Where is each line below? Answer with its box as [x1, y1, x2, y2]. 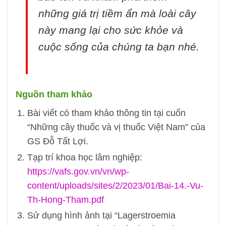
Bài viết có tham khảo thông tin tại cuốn [27, 108, 186, 119]
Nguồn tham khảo [15, 89, 92, 100]
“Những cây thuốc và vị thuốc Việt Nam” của [27, 122, 205, 133]
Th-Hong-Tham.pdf [27, 194, 104, 205]
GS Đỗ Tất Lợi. [27, 136, 88, 147]
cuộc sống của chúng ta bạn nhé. [38, 41, 199, 53]
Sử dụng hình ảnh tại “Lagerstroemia [27, 210, 176, 221]
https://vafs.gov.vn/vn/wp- [27, 166, 129, 177]
